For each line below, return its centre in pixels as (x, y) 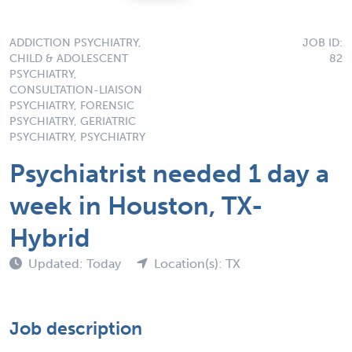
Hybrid (50, 238)
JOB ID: (323, 42)
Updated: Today (76, 263)
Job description (76, 328)
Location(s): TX (197, 263)
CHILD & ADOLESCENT (69, 58)
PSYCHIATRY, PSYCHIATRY (77, 137)
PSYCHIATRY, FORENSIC (72, 105)
